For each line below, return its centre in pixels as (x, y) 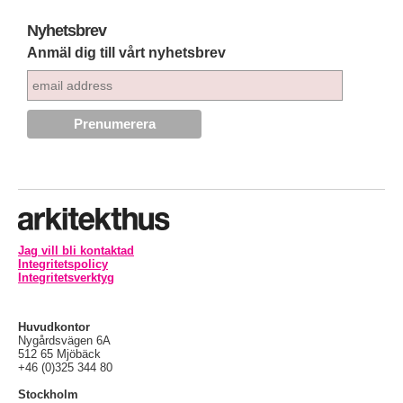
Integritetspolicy (63, 264)
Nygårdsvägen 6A (64, 340)
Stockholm (48, 394)
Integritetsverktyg (66, 277)
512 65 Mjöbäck (59, 354)
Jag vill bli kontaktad (76, 250)
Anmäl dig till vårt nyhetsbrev (126, 52)
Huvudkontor (54, 327)
